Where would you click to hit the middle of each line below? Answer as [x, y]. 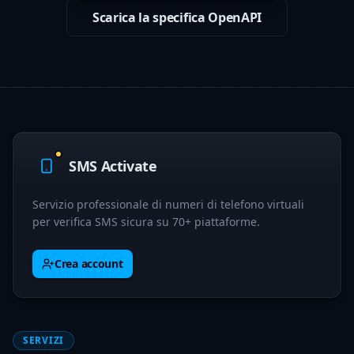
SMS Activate [113, 166]
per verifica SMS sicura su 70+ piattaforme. [146, 222]
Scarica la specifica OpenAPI [177, 17]
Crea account [89, 264]
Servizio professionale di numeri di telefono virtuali [168, 204]
